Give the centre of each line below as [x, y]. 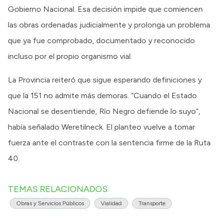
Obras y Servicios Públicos [50, 203]
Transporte [152, 203]
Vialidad [111, 203]
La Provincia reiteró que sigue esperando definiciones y [105, 80]
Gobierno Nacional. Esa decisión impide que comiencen [105, 9]
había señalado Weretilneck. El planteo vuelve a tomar [101, 127]
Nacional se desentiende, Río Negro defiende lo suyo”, [104, 111]
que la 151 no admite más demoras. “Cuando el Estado [102, 95]
